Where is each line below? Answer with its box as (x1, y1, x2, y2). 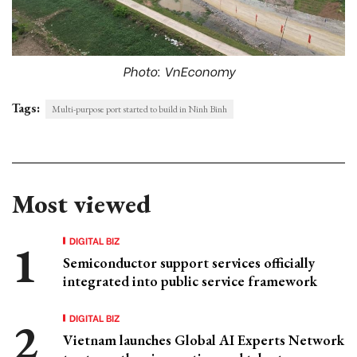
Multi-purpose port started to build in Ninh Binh (52, 103, 227, 116)
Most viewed (12, 187, 151, 222)
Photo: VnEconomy (122, 61, 235, 80)
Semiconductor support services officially (63, 253, 315, 273)
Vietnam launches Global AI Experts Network (63, 331, 344, 350)
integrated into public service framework (63, 272, 317, 291)
